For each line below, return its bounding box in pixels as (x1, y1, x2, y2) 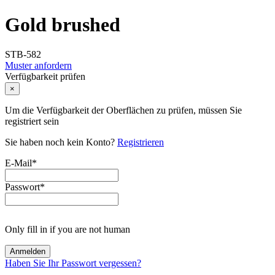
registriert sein (5, 116, 59, 127)
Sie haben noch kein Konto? (5, 137, 117, 148)
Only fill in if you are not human (5, 224, 130, 235)
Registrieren (117, 137, 164, 148)
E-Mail (5, 158, 32, 169)
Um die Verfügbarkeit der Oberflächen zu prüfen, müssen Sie (5, 105, 242, 116)
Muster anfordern (5, 60, 72, 71)
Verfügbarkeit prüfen (5, 71, 85, 82)
